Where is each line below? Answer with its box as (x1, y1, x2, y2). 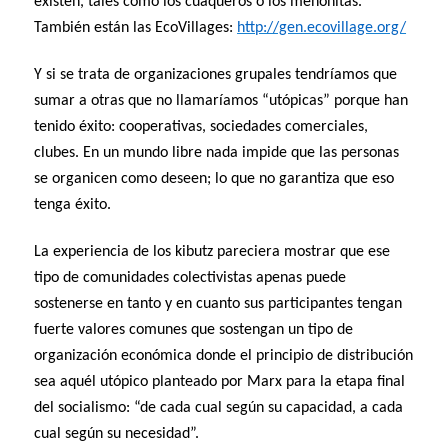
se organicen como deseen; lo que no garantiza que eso (34, 171, 395, 188)
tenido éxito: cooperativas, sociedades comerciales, (34, 119, 369, 136)
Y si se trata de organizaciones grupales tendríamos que (34, 67, 398, 84)
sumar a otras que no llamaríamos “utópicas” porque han (34, 93, 409, 110)
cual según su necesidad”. (34, 426, 200, 443)
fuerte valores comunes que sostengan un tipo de (34, 322, 354, 339)
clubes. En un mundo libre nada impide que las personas (34, 145, 400, 162)
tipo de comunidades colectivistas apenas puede (34, 270, 347, 287)
